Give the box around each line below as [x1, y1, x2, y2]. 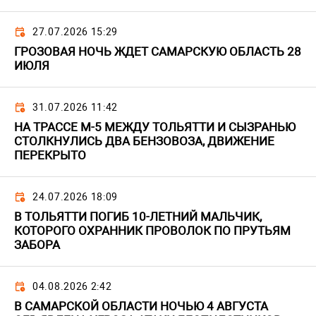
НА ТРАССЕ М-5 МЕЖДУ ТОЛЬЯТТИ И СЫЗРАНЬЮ [14, 120, 296, 135]
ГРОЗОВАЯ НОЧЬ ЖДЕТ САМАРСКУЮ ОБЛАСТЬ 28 [14, 44, 301, 59]
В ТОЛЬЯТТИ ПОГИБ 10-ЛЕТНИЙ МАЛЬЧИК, [14, 209, 262, 224]
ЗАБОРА [14, 238, 60, 253]
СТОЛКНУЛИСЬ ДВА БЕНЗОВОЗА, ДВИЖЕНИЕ [14, 134, 274, 149]
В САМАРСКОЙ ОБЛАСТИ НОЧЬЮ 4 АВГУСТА [14, 299, 268, 314]
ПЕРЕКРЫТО [14, 148, 86, 163]
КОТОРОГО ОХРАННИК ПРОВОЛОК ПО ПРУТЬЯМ [14, 224, 291, 238]
